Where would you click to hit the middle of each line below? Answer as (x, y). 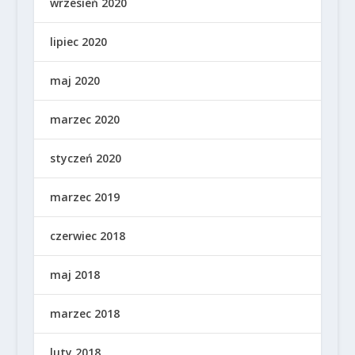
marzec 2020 (84, 120)
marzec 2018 (84, 314)
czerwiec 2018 (87, 236)
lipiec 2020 (78, 42)
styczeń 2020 (85, 158)
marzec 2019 (84, 197)
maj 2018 (74, 275)
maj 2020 (74, 81)
